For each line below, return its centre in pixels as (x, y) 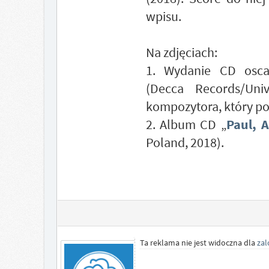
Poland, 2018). (185, 142)
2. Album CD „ (186, 124)
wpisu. (163, 16)
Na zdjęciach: (181, 52)
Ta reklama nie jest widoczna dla (198, 243)
